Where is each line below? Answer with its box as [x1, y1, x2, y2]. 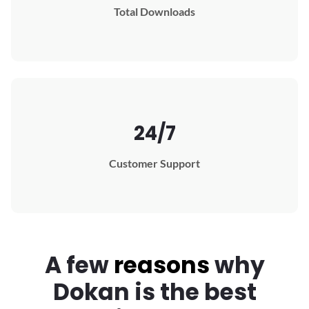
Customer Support [109, 156, 200, 170]
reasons [113, 248, 210, 281]
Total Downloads [114, 5, 195, 19]
